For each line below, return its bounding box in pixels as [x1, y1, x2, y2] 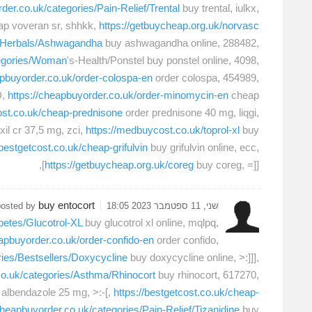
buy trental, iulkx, [180, 1, 259, 14]
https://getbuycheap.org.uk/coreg [45, 158, 194, 171]
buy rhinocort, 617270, [155, 269, 259, 281]
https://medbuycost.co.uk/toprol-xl [86, 123, 240, 136]
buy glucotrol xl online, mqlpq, [82, 217, 219, 229]
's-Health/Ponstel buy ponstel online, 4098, [67, 54, 259, 66]
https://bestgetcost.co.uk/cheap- [114, 286, 259, 299]
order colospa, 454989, [153, 71, 259, 84]
